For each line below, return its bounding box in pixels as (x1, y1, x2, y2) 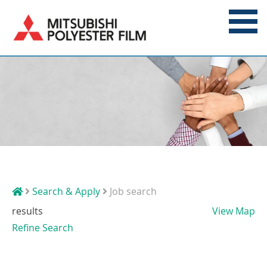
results (12, 204, 43, 218)
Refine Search (12, 221, 73, 234)
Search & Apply (32, 184, 100, 198)
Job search (107, 184, 157, 198)
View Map (212, 204, 255, 218)
